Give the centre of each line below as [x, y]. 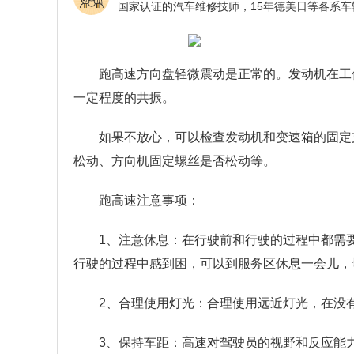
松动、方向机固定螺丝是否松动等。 [175, 161]
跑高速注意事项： [149, 200]
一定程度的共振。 [124, 98]
